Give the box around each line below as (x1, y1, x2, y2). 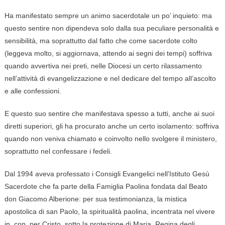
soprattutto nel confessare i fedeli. (4, 147, 112, 156)
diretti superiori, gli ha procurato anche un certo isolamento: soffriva (4, 122, 219, 131)
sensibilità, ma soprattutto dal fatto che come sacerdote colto (4, 37, 197, 45)
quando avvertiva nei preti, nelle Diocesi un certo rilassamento (4, 62, 202, 70)
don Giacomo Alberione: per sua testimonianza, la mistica (4, 195, 187, 203)
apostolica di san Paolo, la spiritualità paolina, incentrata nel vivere (4, 207, 215, 216)
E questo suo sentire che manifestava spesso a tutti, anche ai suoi (4, 109, 214, 118)
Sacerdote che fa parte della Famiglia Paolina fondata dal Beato (4, 182, 207, 191)
